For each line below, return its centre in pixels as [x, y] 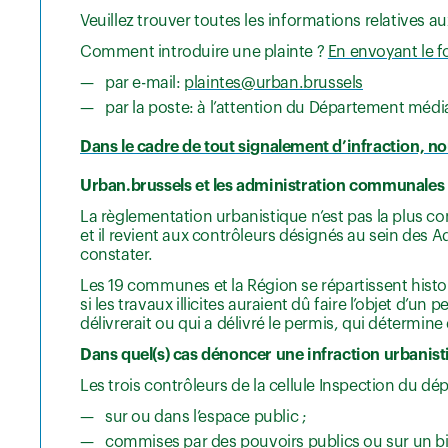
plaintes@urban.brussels [274, 83]
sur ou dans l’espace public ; [206, 417]
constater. [116, 255]
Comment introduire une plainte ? [204, 52]
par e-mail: [145, 83]
